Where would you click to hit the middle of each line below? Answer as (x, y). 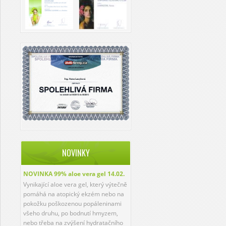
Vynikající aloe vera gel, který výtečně (75, 185)
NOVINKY (76, 153)
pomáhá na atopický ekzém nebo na (74, 194)
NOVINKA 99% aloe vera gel (65, 174)
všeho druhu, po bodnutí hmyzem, (71, 213)
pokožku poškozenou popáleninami (72, 204)
